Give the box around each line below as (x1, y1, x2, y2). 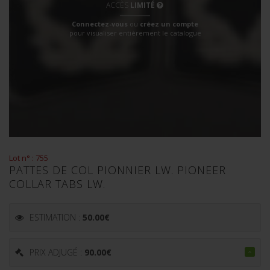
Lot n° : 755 (9, 152, 48, 163)
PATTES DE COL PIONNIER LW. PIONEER (9, 163, 226, 177)
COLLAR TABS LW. (9, 177, 105, 191)
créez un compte (140, 19, 198, 28)
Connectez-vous (72, 19, 128, 28)
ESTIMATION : (30, 212, 83, 223)
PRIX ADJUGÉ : (30, 246, 84, 258)
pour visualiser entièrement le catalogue (69, 28, 201, 37)
